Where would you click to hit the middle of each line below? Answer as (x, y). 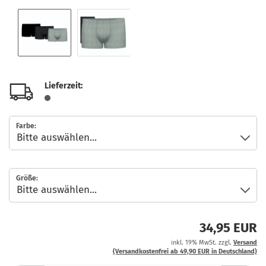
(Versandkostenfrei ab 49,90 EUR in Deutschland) (185, 251)
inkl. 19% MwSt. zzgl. (202, 243)
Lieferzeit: (64, 86)
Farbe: (26, 126)
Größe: (27, 178)
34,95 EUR (228, 228)
